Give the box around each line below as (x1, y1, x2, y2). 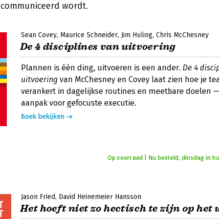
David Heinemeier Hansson (59, 193, 141, 201)
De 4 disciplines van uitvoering (20, 41, 175, 53)
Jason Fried (21, 193, 55, 201)
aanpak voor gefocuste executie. (21, 98, 136, 108)
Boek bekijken (21, 112, 65, 121)
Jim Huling (121, 31, 153, 39)
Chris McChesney (156, 31, 209, 39)
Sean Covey (21, 31, 57, 39)
